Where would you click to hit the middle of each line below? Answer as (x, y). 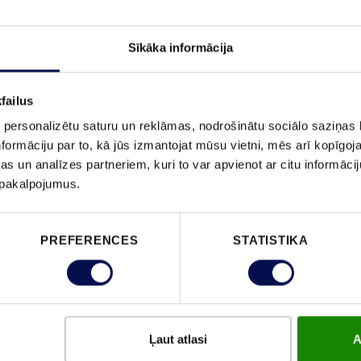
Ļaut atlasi (178, 339)
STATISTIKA (271, 240)
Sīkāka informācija (180, 48)
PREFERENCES (89, 240)
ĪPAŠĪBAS (180, 177)
